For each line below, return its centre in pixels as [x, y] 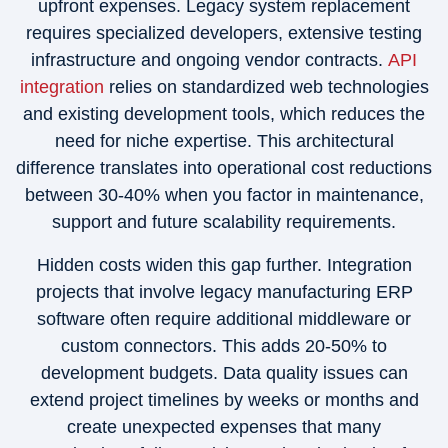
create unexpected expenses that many [224, 427]
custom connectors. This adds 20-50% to [224, 346]
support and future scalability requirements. [224, 222]
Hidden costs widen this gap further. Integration [224, 265]
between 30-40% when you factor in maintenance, [224, 195]
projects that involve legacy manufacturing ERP [224, 292]
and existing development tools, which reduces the [224, 114]
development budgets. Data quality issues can [224, 373]
